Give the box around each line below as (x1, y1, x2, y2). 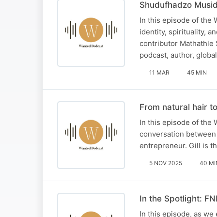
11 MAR (149, 68, 170, 76)
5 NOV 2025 (149, 159, 182, 167)
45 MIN (187, 68, 207, 76)
